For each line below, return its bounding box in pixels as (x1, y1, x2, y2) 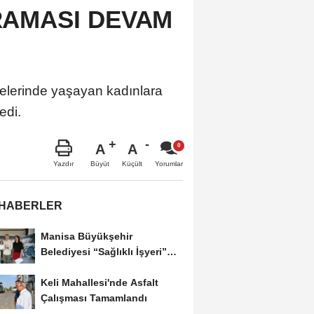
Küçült (122, 159, 142, 168)
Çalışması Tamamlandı (40, 292, 147, 303)
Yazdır (53, 159, 74, 168)
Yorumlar (155, 159, 183, 168)
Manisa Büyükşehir (40, 230, 132, 242)
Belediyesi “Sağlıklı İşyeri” (40, 245, 167, 257)
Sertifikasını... (40, 261, 106, 273)
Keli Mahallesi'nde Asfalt (40, 276, 158, 288)
